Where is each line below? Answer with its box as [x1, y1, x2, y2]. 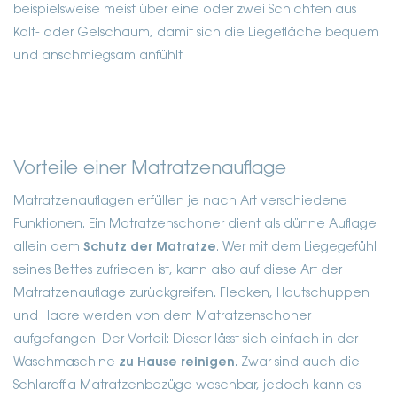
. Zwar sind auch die [235, 356, 360, 370]
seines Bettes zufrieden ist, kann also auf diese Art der [13, 264, 342, 277]
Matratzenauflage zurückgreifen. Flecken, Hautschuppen [13, 287, 370, 300]
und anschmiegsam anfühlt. [13, 50, 184, 63]
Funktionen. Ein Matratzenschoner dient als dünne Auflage [13, 218, 377, 231]
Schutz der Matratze [83, 241, 216, 254]
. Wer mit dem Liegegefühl [216, 241, 377, 254]
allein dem [13, 241, 83, 254]
